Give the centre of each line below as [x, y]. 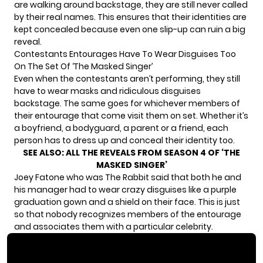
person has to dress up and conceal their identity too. [124, 141]
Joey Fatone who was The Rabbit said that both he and [128, 178]
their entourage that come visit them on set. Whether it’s [131, 116]
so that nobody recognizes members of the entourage [128, 215]
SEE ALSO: [44, 153]
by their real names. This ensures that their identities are [130, 17]
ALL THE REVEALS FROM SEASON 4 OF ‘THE [153, 153]
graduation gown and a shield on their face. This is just [127, 202]
